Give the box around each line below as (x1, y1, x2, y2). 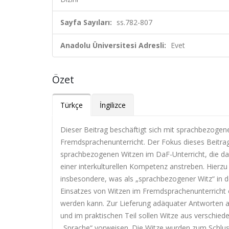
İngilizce (100, 100, 126, 110)
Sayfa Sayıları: (60, 17, 112, 27)
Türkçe (60, 100, 83, 110)
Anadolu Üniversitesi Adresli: (60, 40, 166, 50)
